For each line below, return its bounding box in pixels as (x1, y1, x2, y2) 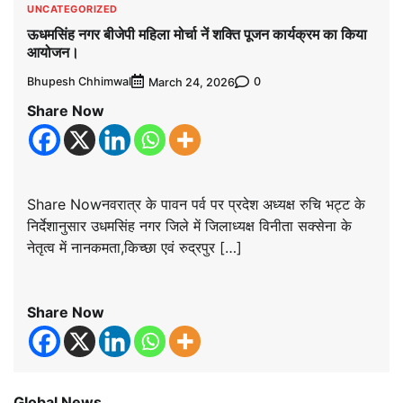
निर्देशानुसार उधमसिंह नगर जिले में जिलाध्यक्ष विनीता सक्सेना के (27, 216, 352, 235)
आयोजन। (27, 42, 79, 63)
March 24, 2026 (148, 75, 235, 89)
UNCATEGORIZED (27, 2, 118, 15)
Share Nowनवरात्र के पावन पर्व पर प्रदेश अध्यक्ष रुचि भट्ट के (27, 194, 365, 213)
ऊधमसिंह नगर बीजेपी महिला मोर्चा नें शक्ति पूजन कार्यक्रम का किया (27, 24, 367, 45)
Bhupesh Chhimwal (27, 75, 131, 89)
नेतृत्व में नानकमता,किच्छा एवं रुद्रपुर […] (27, 237, 242, 256)
